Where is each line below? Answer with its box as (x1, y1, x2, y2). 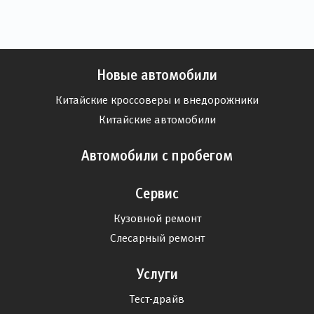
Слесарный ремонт (109, 232, 205, 244)
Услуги (136, 266, 178, 282)
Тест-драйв (130, 293, 184, 305)
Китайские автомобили (98, 114, 216, 125)
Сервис (135, 186, 179, 201)
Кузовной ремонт (113, 212, 201, 224)
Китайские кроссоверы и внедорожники (55, 94, 259, 106)
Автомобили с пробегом (81, 148, 233, 163)
